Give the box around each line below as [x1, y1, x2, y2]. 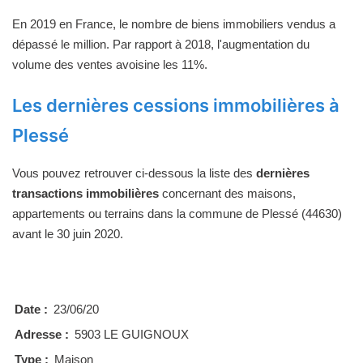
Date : [15, 301, 48, 316]
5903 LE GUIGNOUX [75, 327, 189, 341]
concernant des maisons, [159, 186, 296, 200]
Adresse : [15, 327, 69, 341]
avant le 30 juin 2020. [12, 226, 123, 241]
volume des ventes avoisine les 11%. [12, 57, 207, 71]
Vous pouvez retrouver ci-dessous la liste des [12, 165, 256, 180]
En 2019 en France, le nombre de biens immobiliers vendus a [12, 16, 335, 31]
